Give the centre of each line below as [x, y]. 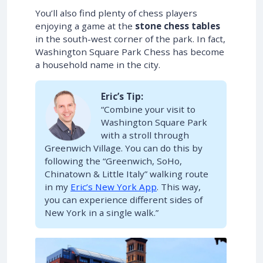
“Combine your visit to [148, 109]
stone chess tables [178, 26]
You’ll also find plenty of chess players [116, 13]
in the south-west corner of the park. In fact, [130, 39]
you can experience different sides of [124, 200]
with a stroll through [145, 135]
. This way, [179, 187]
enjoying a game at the [85, 26]
